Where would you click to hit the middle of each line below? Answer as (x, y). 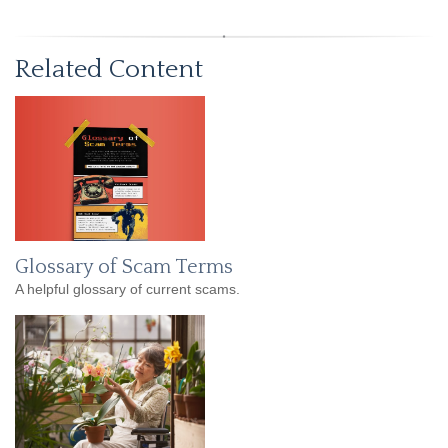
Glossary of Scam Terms (124, 267)
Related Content (109, 70)
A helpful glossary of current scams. (127, 289)
